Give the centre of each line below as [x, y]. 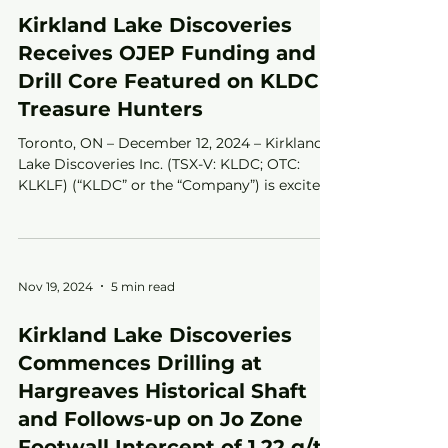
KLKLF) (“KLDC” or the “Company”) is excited [141, 185]
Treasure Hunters [110, 109]
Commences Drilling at [140, 363]
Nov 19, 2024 [55, 286]
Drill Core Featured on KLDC [168, 81]
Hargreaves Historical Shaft [162, 391]
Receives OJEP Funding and [167, 53]
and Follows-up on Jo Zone [160, 419]
